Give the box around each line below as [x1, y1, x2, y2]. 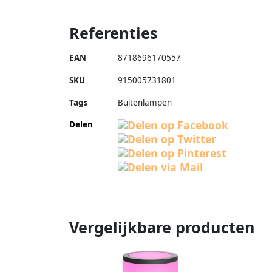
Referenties [69, 22, 158, 43]
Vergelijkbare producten [69, 216, 255, 237]
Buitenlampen [118, 97, 172, 108]
